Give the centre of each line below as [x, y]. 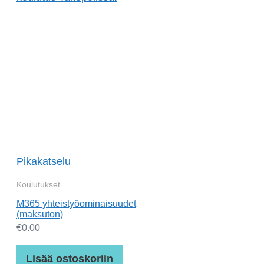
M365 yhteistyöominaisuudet [76, 204]
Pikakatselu [44, 162]
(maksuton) [40, 214]
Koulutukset [38, 185]
